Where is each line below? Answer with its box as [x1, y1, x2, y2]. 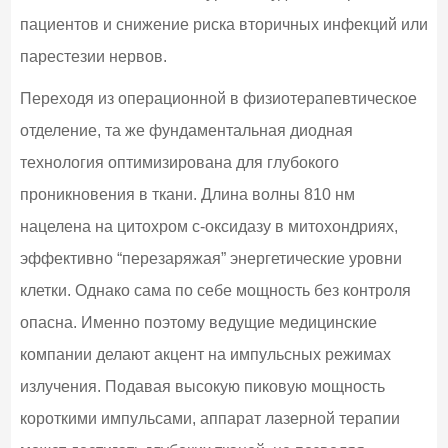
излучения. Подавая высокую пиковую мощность [19, 377, 385, 395]
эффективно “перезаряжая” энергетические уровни [19, 249, 402, 267]
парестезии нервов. [19, 47, 167, 65]
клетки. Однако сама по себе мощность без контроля [19, 281, 411, 299]
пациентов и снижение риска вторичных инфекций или [19, 15, 428, 33]
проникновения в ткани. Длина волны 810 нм [19, 185, 355, 203]
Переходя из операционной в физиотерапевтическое [19, 89, 417, 107]
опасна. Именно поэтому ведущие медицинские [19, 313, 377, 331]
